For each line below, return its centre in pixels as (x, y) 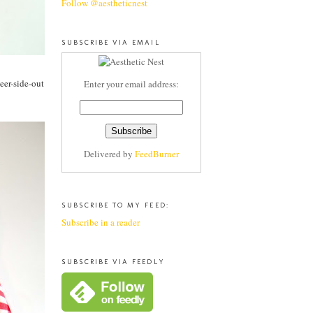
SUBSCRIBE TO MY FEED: (115, 205)
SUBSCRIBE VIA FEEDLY (113, 261)
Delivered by (109, 154)
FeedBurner (157, 154)
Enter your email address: (131, 84)
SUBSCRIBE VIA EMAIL (111, 42)
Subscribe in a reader (101, 222)
